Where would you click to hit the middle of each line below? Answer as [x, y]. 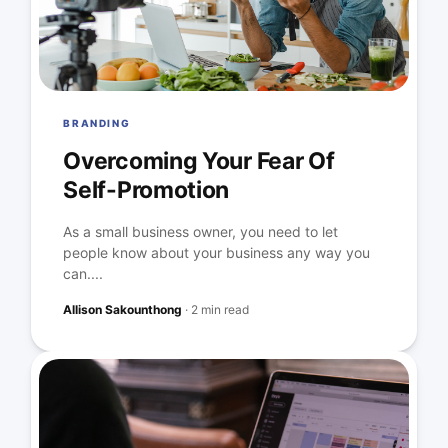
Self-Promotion [146, 190]
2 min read [220, 309]
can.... [83, 273]
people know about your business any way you [217, 252]
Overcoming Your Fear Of [199, 161]
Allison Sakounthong [123, 309]
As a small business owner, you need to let [201, 231]
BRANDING [97, 123]
